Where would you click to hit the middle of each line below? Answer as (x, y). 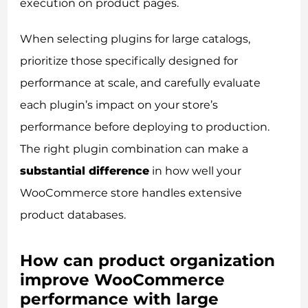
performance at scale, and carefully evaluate (141, 82)
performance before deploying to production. (145, 126)
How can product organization (148, 260)
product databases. (73, 214)
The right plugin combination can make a (134, 148)
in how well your (196, 170)
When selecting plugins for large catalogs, (135, 38)
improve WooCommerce (123, 279)
